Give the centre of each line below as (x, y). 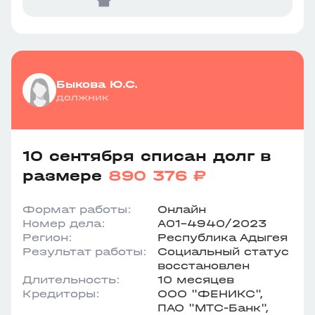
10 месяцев (196, 279)
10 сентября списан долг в (147, 156)
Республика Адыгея (223, 237)
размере (65, 176)
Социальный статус (223, 251)
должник (83, 97)
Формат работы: (77, 209)
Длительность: (71, 279)
